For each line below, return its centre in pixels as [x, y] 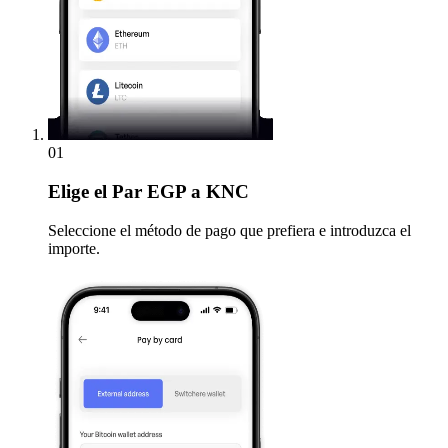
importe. [74, 248]
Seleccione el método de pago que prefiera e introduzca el [229, 230]
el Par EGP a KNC [169, 192]
